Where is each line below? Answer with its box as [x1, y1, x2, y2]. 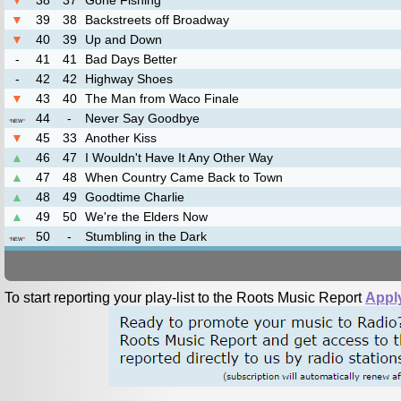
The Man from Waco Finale [85, 91, 239, 106]
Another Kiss [85, 131, 157, 145]
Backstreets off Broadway [85, 13, 229, 27]
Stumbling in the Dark [85, 229, 207, 243]
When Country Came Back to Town [85, 170, 283, 184]
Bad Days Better [85, 52, 177, 66]
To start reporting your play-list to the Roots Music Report [4, 290, 365, 305]
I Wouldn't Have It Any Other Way [85, 150, 273, 165]
